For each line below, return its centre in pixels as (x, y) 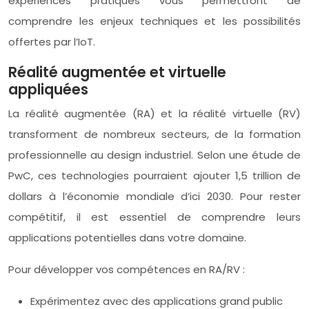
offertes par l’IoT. (52, 41)
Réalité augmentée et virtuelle (117, 72)
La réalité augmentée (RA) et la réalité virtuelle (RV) (154, 113)
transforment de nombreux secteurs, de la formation (154, 134)
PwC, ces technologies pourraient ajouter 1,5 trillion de (154, 175)
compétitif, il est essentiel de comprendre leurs (154, 217)
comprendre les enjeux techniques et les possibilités (154, 21)
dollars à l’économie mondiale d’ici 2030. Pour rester (154, 196)
